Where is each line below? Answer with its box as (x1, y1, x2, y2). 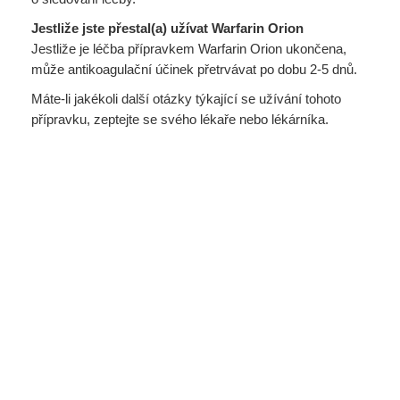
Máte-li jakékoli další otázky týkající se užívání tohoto (31, 91, 341, 106)
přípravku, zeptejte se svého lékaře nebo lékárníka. (31, 112, 329, 127)
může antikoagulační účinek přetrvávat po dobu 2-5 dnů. (31, 62, 357, 77)
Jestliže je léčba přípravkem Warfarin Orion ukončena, (31, 41, 346, 56)
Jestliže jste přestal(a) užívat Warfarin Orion (31, 21, 304, 36)
